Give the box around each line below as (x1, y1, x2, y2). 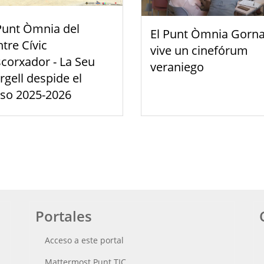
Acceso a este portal (45, 235, 124, 246)
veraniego (150, 59, 204, 75)
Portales (35, 206, 92, 226)
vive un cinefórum (150, 42, 248, 59)
